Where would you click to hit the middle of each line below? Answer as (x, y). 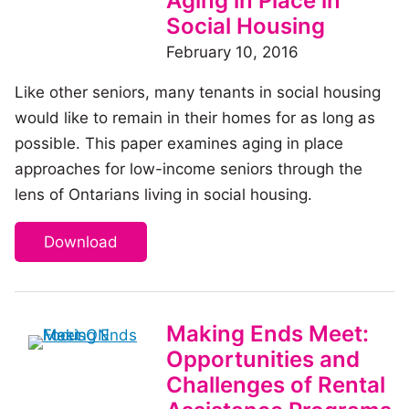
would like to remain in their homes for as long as (195, 118)
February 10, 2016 (232, 52)
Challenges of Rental (276, 385)
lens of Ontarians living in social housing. (163, 195)
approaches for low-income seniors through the (189, 169)
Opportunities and (263, 360)
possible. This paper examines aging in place (179, 144)
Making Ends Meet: (267, 334)
